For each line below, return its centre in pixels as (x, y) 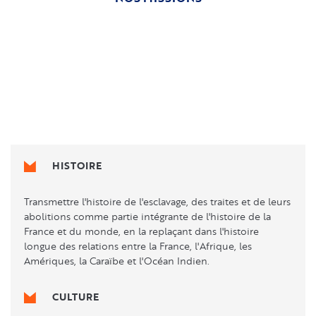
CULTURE (75, 297)
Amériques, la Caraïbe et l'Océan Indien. (117, 261)
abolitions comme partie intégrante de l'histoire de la (147, 217)
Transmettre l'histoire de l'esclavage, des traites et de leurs (157, 202)
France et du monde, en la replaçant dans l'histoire (141, 231)
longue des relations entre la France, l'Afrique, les (138, 246)
